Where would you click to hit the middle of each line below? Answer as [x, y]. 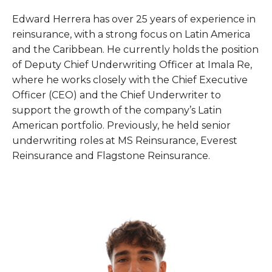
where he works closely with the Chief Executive [130, 80]
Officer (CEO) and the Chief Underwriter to [117, 95]
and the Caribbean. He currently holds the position [135, 50]
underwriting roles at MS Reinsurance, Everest [125, 141]
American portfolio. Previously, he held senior [121, 126]
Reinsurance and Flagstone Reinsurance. [111, 156]
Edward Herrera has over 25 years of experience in [134, 19]
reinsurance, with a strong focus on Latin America [131, 35]
